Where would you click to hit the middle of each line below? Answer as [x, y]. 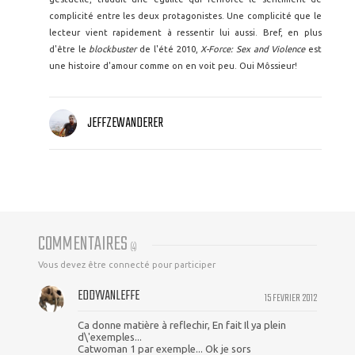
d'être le [69, 49]
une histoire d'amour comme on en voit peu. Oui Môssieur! [173, 66]
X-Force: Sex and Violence [253, 49]
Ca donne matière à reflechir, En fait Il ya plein [182, 325]
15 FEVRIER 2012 [291, 298]
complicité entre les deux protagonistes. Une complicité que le [185, 16]
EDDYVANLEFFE [109, 296]
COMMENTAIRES [84, 245]
